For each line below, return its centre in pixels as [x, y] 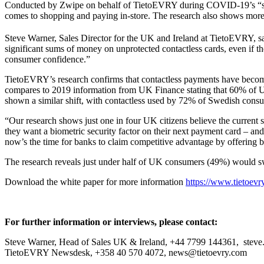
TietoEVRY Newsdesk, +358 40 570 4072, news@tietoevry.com [126, 253]
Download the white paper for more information [95, 182]
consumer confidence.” [47, 60]
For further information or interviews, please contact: [111, 222]
